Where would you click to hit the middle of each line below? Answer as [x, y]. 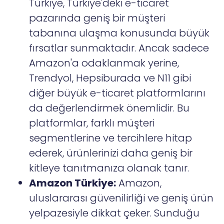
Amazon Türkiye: [73, 183]
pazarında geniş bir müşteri [97, 18]
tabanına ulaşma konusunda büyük [119, 33]
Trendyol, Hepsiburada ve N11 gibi [110, 78]
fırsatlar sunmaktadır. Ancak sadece [119, 48]
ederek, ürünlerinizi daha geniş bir [111, 153]
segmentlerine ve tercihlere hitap [111, 138]
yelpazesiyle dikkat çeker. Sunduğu [114, 213]
